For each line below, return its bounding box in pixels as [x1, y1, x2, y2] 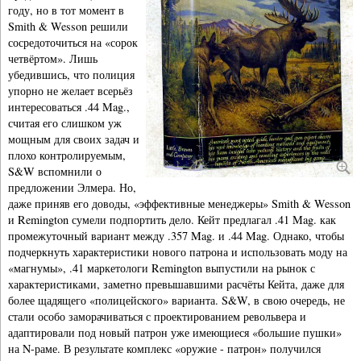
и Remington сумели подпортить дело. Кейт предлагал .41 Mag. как [8, 212, 336, 228]
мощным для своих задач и [8, 131, 139, 147]
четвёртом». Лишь [8, 51, 98, 67]
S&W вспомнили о [8, 164, 102, 180]
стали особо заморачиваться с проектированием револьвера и [8, 309, 306, 325]
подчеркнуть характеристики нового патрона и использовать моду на [8, 244, 347, 260]
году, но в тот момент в [8, 2, 124, 19]
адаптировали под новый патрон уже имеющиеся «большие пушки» [8, 325, 342, 341]
